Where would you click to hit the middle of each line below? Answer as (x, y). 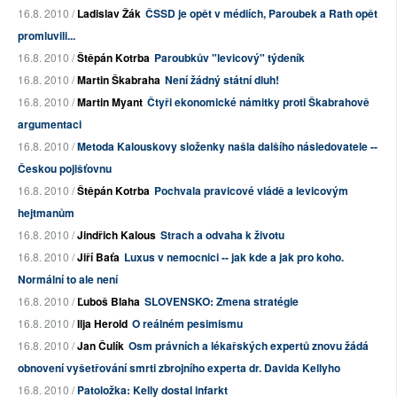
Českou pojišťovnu (65, 168)
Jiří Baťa (98, 257)
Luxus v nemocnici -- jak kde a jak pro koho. (234, 257)
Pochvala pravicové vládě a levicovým (251, 191)
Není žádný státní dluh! (222, 80)
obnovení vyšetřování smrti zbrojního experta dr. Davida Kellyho (179, 368)
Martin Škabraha (119, 80)
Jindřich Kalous (117, 235)
